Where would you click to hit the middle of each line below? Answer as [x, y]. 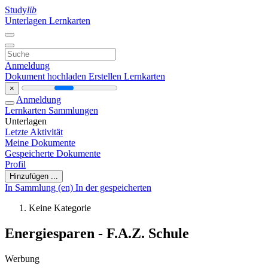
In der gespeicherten [113, 188]
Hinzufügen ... [34, 176]
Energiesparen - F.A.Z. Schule [97, 233]
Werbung [22, 258]
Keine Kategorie [60, 208]
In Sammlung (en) [40, 188]
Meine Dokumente [40, 143]
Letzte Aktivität [34, 132]
